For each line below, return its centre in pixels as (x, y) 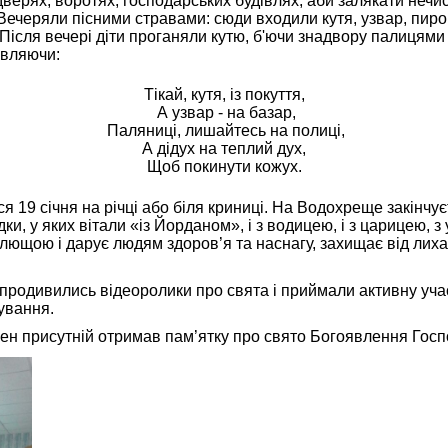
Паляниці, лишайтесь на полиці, (224, 131)
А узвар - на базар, (224, 113)
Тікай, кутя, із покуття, (224, 95)
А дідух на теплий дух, (224, 149)
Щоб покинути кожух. (224, 167)
